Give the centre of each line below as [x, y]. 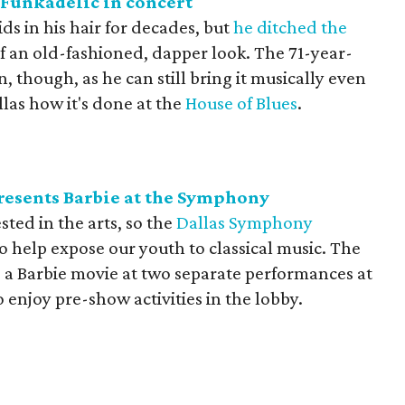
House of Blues [241, 103]
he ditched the [290, 27]
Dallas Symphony [245, 222]
